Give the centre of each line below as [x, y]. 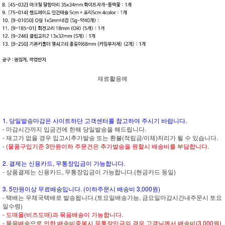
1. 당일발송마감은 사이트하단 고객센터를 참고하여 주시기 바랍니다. [95, 121]
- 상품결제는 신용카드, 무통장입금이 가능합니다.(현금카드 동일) [89, 172]
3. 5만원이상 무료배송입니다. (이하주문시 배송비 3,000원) [81, 189]
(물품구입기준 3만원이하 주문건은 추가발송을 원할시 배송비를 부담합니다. [107, 146]
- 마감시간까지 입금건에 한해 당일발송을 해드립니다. [74, 129]
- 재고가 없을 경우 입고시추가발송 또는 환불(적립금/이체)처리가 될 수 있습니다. [110, 138]
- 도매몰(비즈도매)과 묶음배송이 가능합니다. [63, 214]
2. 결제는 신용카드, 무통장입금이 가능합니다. [64, 163]
